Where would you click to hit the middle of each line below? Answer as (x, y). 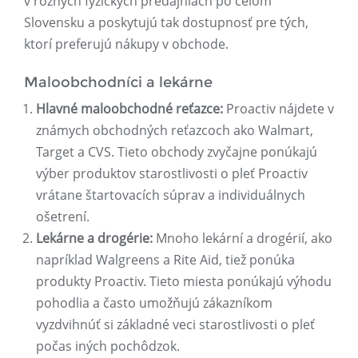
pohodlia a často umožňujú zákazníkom (154, 303)
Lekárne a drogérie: (94, 239)
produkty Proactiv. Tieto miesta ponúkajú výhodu (184, 282)
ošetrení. (63, 217)
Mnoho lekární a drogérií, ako (243, 239)
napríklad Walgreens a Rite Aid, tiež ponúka (165, 260)
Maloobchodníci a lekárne (118, 83)
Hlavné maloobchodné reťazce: (129, 109)
